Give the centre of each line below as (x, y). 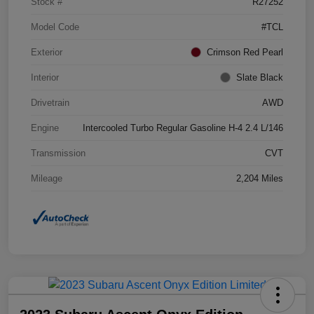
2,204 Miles (260, 179)
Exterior (47, 53)
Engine (45, 128)
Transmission (58, 153)
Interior (45, 78)
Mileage (47, 179)
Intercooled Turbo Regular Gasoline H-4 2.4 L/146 (183, 128)
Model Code (55, 27)
